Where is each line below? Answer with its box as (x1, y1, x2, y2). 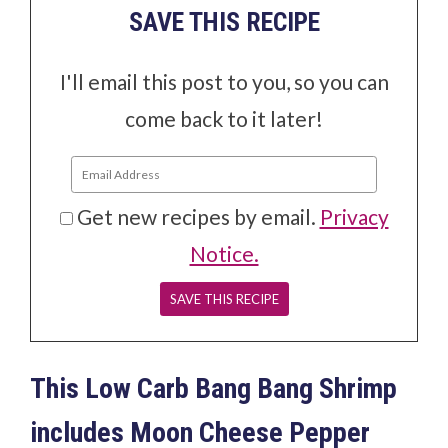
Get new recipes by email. (76, 203, 320, 229)
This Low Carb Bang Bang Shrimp (30, 371, 398, 405)
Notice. (189, 240, 259, 266)
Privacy (319, 203, 389, 229)
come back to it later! (125, 105, 323, 131)
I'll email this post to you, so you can (59, 68, 389, 94)
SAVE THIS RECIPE (128, 6, 320, 37)
